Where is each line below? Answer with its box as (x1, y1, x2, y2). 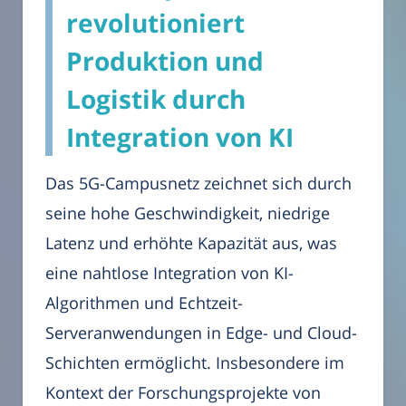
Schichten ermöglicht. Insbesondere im (45, 352, 344, 374)
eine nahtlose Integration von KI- (45, 262, 294, 285)
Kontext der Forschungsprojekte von (45, 382, 321, 404)
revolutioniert (66, 5, 245, 41)
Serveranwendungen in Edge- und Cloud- (45, 322, 357, 344)
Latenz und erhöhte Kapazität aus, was (45, 232, 337, 255)
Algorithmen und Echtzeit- (45, 292, 243, 314)
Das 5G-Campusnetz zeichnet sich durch (45, 172, 352, 195)
